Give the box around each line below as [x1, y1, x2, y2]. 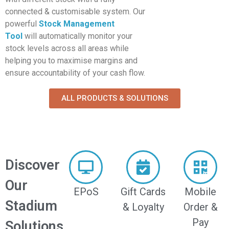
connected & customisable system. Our [5, 7, 145, 16]
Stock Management [39, 19, 114, 29]
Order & [183, 201, 218, 213]
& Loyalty [122, 201, 164, 213]
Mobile [185, 186, 216, 198]
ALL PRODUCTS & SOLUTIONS [61, 94, 168, 103]
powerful [5, 19, 39, 29]
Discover [5, 157, 60, 173]
